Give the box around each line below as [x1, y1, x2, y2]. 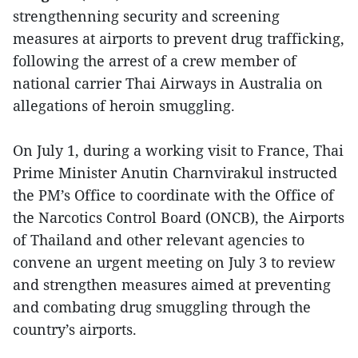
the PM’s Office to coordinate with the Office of [13, 185, 334, 205]
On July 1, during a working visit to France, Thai [13, 141, 344, 161]
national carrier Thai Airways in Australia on [13, 74, 323, 93]
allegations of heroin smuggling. [13, 96, 235, 116]
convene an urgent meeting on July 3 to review [13, 253, 336, 272]
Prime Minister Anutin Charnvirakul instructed [13, 163, 337, 183]
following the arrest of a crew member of [13, 51, 296, 71]
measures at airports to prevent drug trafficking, [13, 29, 344, 49]
